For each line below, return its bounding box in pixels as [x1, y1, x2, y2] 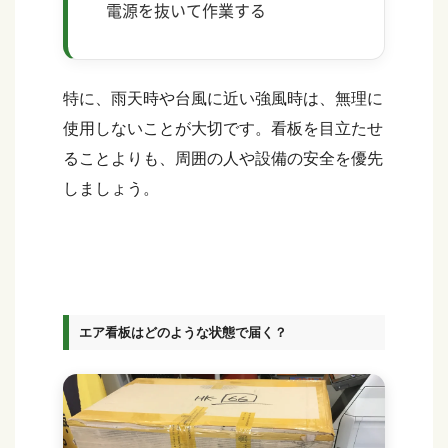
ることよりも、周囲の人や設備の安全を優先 [63, 150, 383, 168]
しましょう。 [63, 180, 159, 198]
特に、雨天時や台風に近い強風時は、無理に [63, 90, 383, 108]
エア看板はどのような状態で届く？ [79, 324, 288, 340]
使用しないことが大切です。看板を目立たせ [63, 120, 383, 138]
